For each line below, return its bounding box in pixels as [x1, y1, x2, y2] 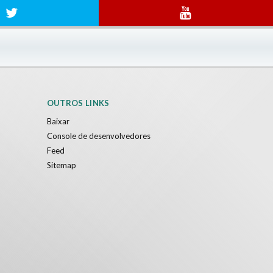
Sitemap [46, 160, 76, 171]
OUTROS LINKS [46, 98, 110, 108]
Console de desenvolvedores [46, 131, 151, 141]
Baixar [46, 116, 69, 127]
